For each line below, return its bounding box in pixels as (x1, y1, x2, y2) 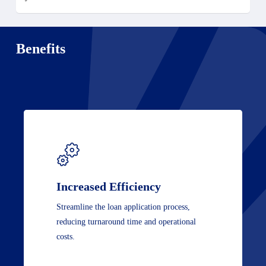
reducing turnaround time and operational (56, 217, 197, 227)
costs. (56, 232, 75, 242)
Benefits (15, 40, 65, 56)
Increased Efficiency (56, 180, 161, 194)
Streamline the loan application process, (56, 202, 191, 212)
